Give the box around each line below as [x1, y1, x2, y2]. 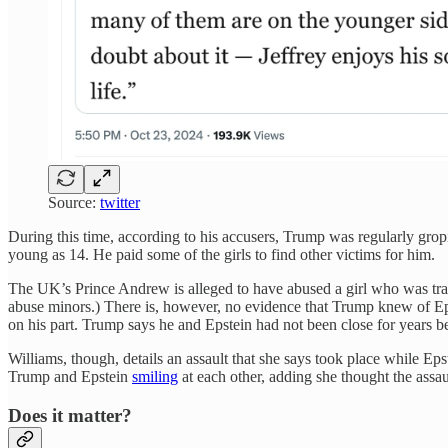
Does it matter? [8, 404, 132, 426]
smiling [132, 367, 178, 385]
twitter [100, 193, 140, 211]
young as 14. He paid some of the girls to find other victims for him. [8, 245, 435, 263]
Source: [48, 193, 100, 211]
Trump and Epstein [8, 367, 132, 385]
